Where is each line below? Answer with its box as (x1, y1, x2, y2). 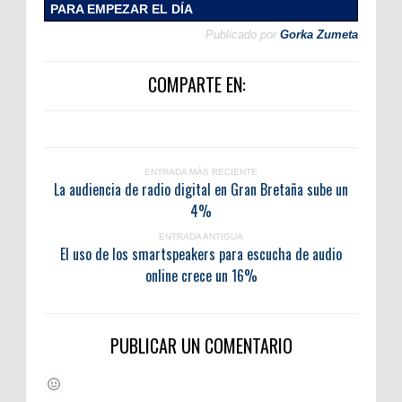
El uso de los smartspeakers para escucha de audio (60, 243, 342, 266)
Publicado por (205, 28, 276, 42)
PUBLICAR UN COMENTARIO (109, 332, 293, 360)
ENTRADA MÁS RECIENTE (144, 167, 258, 178)
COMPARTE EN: (147, 71, 246, 99)
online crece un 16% (144, 265, 258, 287)
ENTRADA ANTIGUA (159, 232, 243, 242)
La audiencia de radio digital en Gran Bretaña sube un (54, 179, 348, 201)
